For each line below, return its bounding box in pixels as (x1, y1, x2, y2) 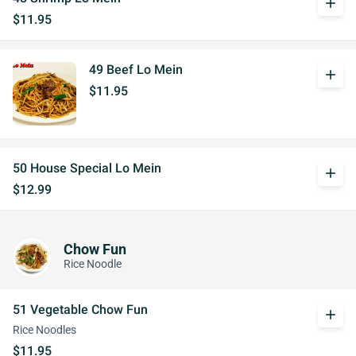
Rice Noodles (13, 323, 76, 337)
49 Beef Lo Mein (89, 62, 183, 77)
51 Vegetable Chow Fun (13, 302, 148, 317)
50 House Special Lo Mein (13, 161, 161, 176)
